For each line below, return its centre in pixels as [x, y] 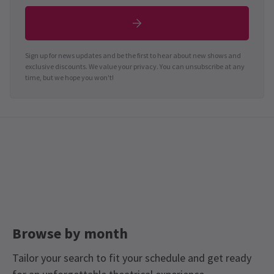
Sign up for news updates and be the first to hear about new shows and [133, 55]
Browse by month [70, 233]
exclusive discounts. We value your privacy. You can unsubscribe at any [135, 66]
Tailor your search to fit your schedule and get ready [132, 257]
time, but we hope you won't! [69, 77]
